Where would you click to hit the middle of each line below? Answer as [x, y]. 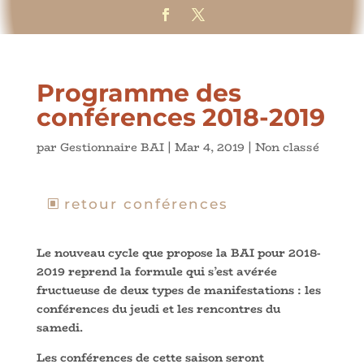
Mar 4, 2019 [209, 147]
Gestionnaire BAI [112, 147]
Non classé [287, 147]
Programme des [139, 93]
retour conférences [146, 204]
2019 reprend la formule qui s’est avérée [156, 271]
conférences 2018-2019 [180, 117]
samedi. [59, 327]
